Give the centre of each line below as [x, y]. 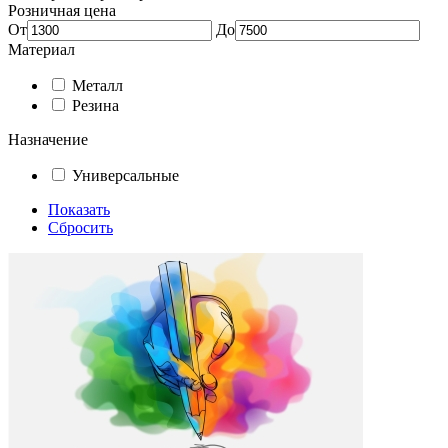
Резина [95, 105]
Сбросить [80, 227]
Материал [41, 49]
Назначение [48, 139]
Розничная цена [62, 10]
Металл [97, 85]
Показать [79, 209]
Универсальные [125, 175]
